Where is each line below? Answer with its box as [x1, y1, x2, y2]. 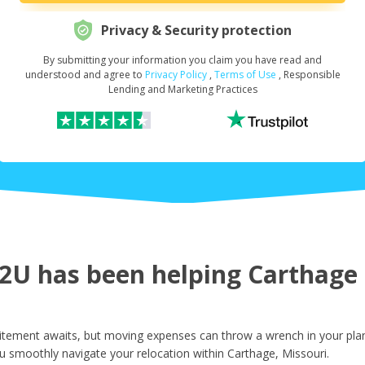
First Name [149, 139, 210, 155]
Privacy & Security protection [101, 21, 292, 40]
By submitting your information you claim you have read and [43, 53, 322, 68]
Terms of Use [213, 68, 276, 82]
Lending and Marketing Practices [108, 82, 257, 97]
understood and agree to [24, 68, 145, 82]
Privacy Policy [144, 68, 207, 82]
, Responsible [278, 68, 341, 82]
